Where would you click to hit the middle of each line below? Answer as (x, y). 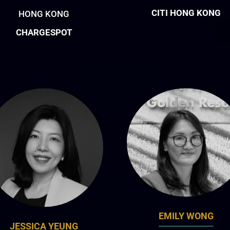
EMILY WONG (186, 216)
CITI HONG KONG (186, 13)
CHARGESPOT (44, 32)
